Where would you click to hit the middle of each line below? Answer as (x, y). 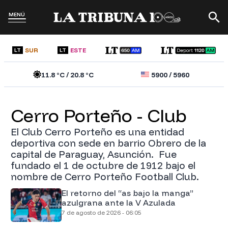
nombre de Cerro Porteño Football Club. (105, 176)
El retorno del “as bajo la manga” (127, 193)
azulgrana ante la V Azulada (118, 202)
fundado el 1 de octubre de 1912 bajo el (103, 165)
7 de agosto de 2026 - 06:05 (101, 212)
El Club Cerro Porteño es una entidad (97, 132)
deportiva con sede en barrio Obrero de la (108, 143)
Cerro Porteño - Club (105, 115)
